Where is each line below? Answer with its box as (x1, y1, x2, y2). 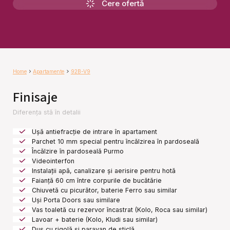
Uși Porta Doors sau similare (32, 196, 121, 204)
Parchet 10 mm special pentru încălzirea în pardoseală (32, 137, 200, 145)
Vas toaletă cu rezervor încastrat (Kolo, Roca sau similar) (32, 205, 208, 214)
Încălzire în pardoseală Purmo (32, 147, 124, 155)
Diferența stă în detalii (12, 108, 81, 117)
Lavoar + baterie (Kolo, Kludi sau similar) (32, 215, 158, 223)
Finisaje (12, 88, 57, 108)
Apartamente (33, 68, 65, 75)
